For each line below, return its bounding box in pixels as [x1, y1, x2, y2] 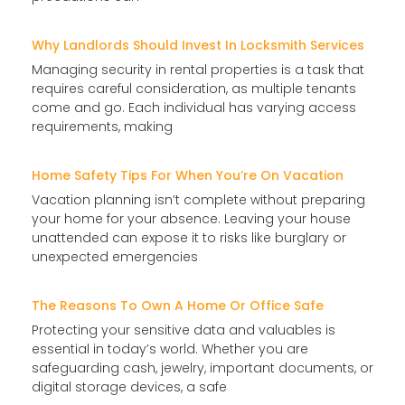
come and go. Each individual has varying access [32, 98, 356, 117]
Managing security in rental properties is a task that [32, 60, 364, 79]
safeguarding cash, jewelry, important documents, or [32, 358, 373, 377]
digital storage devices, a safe [32, 377, 227, 396]
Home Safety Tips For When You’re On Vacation [32, 165, 344, 184]
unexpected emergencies [32, 247, 198, 266]
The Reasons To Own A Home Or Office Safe [32, 296, 324, 315]
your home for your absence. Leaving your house [32, 209, 351, 228]
